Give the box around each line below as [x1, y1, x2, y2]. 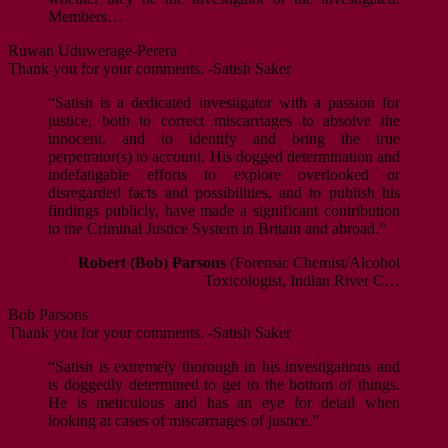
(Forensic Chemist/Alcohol [226, 254, 400, 272]
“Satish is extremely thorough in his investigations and [48, 358, 400, 376]
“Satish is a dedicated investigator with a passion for [48, 94, 400, 112]
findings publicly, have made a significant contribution [48, 202, 400, 220]
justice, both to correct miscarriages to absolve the [48, 112, 400, 130]
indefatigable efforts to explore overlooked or [48, 166, 400, 184]
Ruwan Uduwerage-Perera [8, 42, 177, 60]
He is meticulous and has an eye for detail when [48, 394, 400, 412]
